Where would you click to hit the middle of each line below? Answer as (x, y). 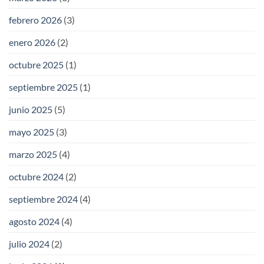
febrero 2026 (35, 19)
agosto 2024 (34, 221)
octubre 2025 (36, 64)
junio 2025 (31, 109)
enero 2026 (32, 42)
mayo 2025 (32, 131)
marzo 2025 (33, 154)
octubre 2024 (36, 176)
